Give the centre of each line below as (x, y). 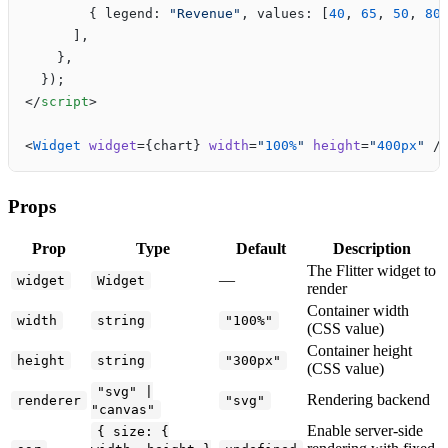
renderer (49, 401)
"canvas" (123, 410)
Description (372, 249)
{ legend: (97, 14)
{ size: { (133, 432)
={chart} (173, 146)
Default (261, 249)
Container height (359, 351)
